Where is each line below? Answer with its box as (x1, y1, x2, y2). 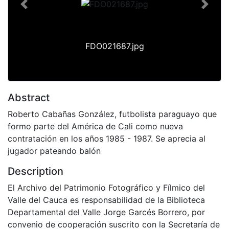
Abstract (8, 91, 50, 104)
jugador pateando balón (8, 145, 101, 156)
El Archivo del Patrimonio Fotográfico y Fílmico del (8, 182, 205, 193)
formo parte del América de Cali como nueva (8, 121, 183, 131)
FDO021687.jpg (85, 40, 144, 51)
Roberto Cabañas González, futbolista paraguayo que (8, 108, 217, 119)
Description (8, 165, 63, 177)
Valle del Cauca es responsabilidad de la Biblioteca (8, 194, 205, 205)
